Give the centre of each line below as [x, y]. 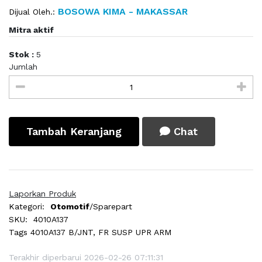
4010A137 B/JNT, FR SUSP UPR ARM [101, 232]
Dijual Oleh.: [32, 12]
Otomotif [70, 207]
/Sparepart [111, 207]
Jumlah [23, 67]
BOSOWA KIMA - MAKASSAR [121, 12]
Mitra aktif [31, 30]
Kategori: [27, 207]
